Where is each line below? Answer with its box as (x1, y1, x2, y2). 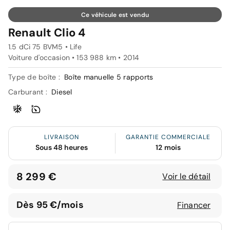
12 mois (156, 142, 181, 152)
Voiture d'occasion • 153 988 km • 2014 (8, 52, 140, 62)
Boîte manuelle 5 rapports (64, 72, 154, 82)
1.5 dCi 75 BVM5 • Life (8, 42, 82, 51)
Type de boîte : (8, 72, 62, 82)
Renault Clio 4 (8, 25, 86, 40)
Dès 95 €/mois (16, 199, 84, 212)
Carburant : (8, 87, 49, 97)
